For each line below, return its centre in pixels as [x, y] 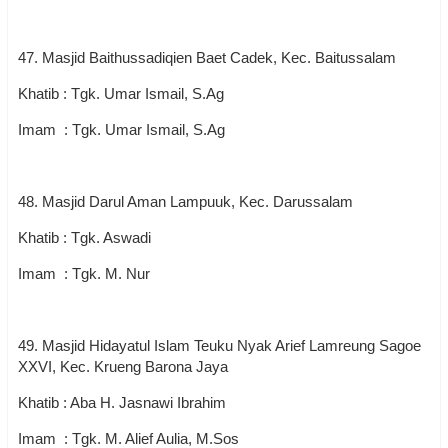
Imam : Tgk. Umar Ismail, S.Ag [121, 129]
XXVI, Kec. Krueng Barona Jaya [125, 366]
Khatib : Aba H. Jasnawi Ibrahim [124, 402]
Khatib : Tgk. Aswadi [84, 237]
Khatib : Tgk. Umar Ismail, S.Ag [121, 93]
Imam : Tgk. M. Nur [84, 273]
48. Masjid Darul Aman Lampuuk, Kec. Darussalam [185, 201]
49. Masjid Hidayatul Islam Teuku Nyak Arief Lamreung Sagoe [219, 345]
